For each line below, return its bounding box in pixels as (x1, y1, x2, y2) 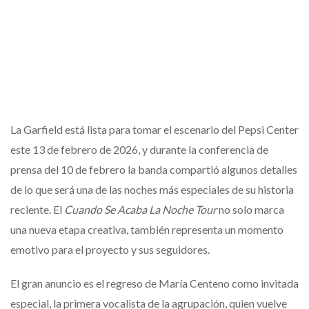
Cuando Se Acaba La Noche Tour (64, 203, 217, 217)
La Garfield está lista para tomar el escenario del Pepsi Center (10, 123, 299, 137)
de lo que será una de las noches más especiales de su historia (10, 183, 294, 197)
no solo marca (217, 203, 284, 217)
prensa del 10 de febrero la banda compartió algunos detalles (10, 163, 297, 177)
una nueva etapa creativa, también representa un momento (10, 223, 283, 237)
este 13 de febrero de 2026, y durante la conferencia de (10, 143, 268, 157)
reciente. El (10, 203, 64, 217)
